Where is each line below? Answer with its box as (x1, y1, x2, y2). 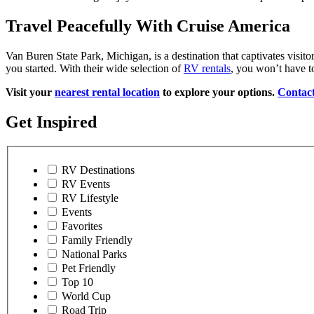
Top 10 (62, 275, 93, 288)
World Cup (62, 289, 111, 302)
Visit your (6, 86, 55, 99)
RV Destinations (62, 163, 135, 176)
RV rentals (184, 62, 231, 75)
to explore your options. (160, 86, 278, 99)
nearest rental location (55, 86, 160, 99)
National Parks (62, 247, 127, 260)
